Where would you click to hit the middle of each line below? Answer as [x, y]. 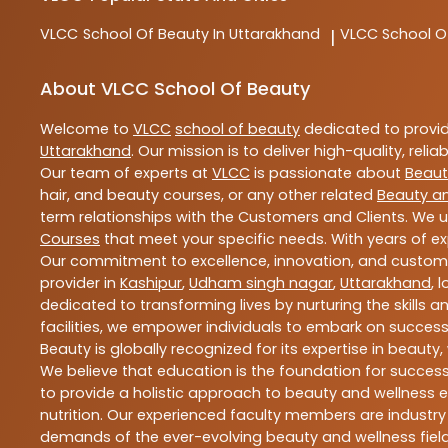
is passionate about [327, 172]
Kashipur [151, 282]
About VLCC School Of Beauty [175, 88]
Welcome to [86, 128]
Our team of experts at [126, 172]
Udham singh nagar [261, 282]
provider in [80, 282]
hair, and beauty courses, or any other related [208, 194]
